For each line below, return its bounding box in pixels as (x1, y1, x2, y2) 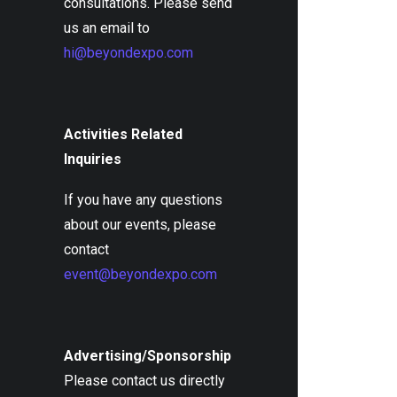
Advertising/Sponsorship (64, 347, 231, 364)
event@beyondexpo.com (64, 266, 217, 283)
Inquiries (64, 151, 121, 167)
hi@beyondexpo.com (64, 44, 193, 61)
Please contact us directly (64, 372, 225, 389)
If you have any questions (64, 191, 222, 208)
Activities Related (64, 126, 183, 143)
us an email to (64, 19, 150, 36)
